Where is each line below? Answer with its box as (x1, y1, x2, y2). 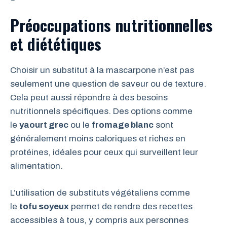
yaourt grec (19, 120, 68, 130)
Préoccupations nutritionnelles (10, 13, 213, 36)
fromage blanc (92, 120, 154, 130)
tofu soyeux (19, 201, 69, 211)
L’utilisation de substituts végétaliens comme (10, 187, 190, 198)
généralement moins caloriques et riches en (10, 134, 185, 143)
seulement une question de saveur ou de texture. (10, 79, 206, 89)
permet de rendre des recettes (69, 201, 193, 211)
